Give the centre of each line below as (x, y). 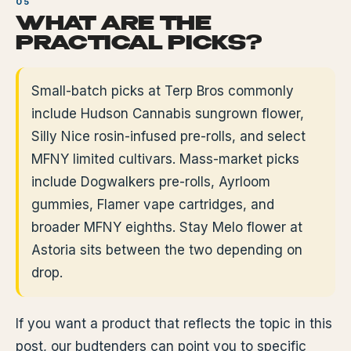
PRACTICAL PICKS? (139, 45)
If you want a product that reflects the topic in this (174, 324)
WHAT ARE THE (114, 25)
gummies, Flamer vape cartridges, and (153, 204)
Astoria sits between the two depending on (167, 250)
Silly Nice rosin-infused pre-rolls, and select (168, 136)
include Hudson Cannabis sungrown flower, (168, 114)
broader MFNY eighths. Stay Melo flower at (167, 227)
